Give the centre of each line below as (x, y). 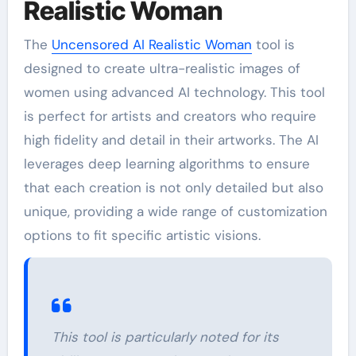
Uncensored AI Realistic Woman (151, 44)
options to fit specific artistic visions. (142, 235)
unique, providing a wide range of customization (175, 211)
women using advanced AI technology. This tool (174, 92)
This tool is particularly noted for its (165, 337)
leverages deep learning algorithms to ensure (166, 163)
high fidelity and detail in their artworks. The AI (171, 139)
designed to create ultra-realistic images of (162, 68)
